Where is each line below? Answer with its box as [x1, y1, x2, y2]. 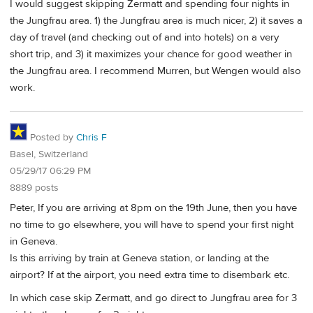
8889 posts [10, 182, 59, 195]
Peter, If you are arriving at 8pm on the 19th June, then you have [10, 201, 297, 214]
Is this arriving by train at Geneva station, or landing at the [10, 251, 269, 265]
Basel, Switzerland [10, 148, 88, 161]
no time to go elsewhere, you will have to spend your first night [10, 217, 293, 231]
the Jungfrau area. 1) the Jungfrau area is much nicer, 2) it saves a [10, 14, 303, 28]
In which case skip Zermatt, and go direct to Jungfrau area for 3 [10, 291, 297, 305]
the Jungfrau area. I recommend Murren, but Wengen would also [10, 64, 301, 78]
